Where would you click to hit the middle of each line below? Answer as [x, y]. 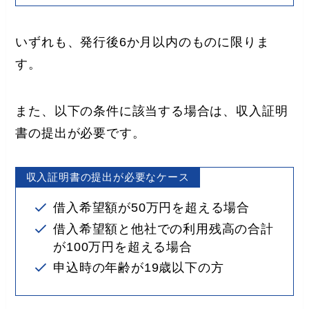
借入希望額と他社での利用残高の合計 [163, 229]
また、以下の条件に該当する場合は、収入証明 [152, 111]
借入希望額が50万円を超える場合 [152, 208]
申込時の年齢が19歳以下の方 [139, 268]
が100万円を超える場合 [123, 247]
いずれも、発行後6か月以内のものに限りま [142, 42]
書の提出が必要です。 [80, 133]
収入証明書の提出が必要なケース [108, 177]
